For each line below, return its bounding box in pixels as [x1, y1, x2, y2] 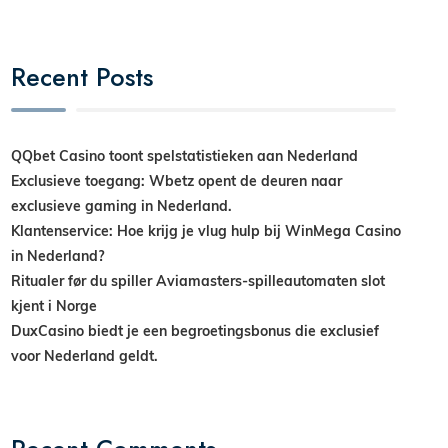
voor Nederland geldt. [11, 347, 159, 365]
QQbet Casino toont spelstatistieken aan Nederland [11, 147, 359, 165]
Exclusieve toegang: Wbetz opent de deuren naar [11, 172, 343, 190]
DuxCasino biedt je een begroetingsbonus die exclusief [11, 322, 380, 340]
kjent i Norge [11, 297, 98, 315]
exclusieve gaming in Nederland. [11, 197, 233, 215]
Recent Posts [11, 58, 154, 95]
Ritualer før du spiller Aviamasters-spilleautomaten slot [11, 272, 386, 290]
